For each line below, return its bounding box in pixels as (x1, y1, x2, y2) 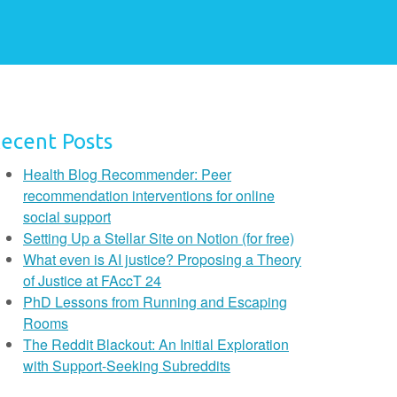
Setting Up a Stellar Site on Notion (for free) (23, 228, 294, 248)
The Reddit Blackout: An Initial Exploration (23, 334, 289, 354)
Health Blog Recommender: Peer (23, 164, 231, 184)
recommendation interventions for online (23, 185, 275, 206)
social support (23, 206, 111, 227)
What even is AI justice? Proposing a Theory (23, 249, 301, 269)
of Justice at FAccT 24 (23, 270, 161, 291)
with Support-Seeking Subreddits (23, 355, 230, 376)
